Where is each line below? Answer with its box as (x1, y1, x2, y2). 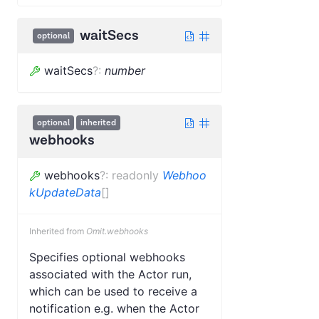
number (105, 63, 145, 78)
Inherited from (29, 225, 86, 236)
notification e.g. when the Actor (29, 300, 199, 315)
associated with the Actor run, (29, 266, 192, 281)
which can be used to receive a (29, 283, 197, 298)
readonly (112, 167, 159, 182)
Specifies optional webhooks (29, 249, 185, 264)
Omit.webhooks (86, 225, 148, 236)
